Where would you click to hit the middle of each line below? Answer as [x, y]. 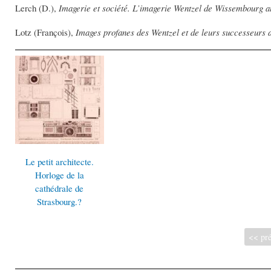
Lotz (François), [45, 32]
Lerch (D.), [37, 8]
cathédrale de [60, 188]
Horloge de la [59, 175]
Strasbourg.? [60, 202]
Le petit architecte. [59, 162]
